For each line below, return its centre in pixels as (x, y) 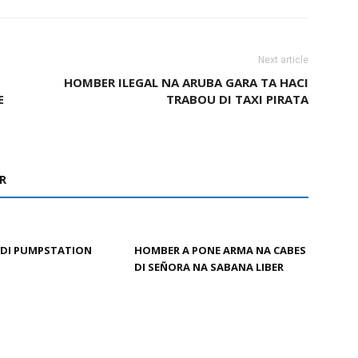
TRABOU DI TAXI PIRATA (237, 99)
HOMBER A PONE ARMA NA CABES (220, 250)
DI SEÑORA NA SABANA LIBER (209, 267)
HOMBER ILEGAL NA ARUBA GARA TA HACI (186, 82)
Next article (283, 60)
